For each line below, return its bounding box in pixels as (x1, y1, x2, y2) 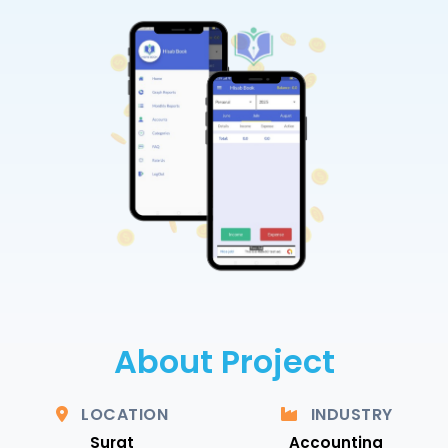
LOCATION (76, 402, 168, 426)
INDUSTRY (306, 402, 393, 426)
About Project (113, 338, 335, 384)
